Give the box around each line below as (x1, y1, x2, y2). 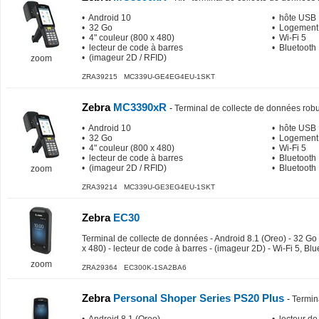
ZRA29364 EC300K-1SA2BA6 (82, 263, 187, 271)
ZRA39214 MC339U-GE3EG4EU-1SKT (82, 183, 215, 191)
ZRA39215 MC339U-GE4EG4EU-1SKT (82, 73, 215, 80)
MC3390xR (110, 101, 169, 113)
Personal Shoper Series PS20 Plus (110, 292, 287, 304)
